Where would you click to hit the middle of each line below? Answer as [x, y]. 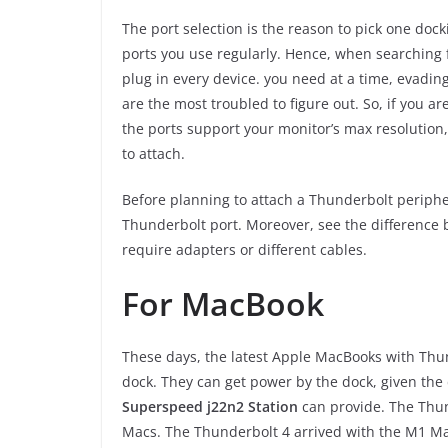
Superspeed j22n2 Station [210, 407]
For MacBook [223, 304]
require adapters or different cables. [244, 250]
